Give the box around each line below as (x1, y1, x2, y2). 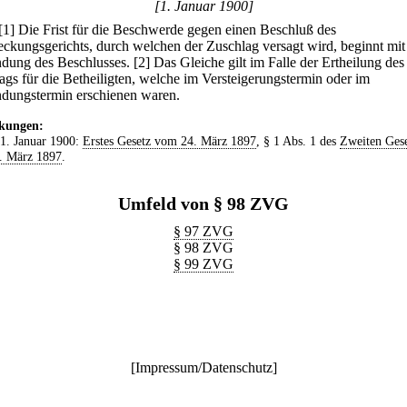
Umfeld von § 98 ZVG (118, 194, 289, 213)
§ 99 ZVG (174, 256, 233, 272)
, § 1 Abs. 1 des (255, 134, 340, 148)
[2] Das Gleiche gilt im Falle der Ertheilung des (134, 55, 404, 70)
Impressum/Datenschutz (134, 360, 273, 375)
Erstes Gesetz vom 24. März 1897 (82, 134, 256, 148)
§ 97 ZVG (174, 223, 233, 239)
